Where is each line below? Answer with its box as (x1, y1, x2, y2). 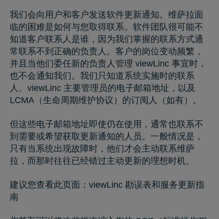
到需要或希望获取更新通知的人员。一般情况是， (10, 131, 203, 141)
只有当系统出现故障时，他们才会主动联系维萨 (10, 143, 195, 153)
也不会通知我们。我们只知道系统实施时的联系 (10, 70, 195, 81)
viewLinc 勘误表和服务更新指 (89, 179, 204, 190)
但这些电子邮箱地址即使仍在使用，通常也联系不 (10, 119, 203, 129)
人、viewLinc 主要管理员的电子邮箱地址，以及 (10, 83, 196, 93)
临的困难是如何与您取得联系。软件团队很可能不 (10, 22, 203, 32)
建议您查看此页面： (10, 179, 89, 190)
